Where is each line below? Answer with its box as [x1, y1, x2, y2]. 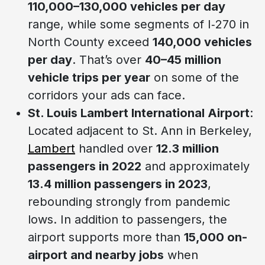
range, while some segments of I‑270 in [28, 17, 249, 31]
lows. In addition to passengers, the [28, 212, 227, 227]
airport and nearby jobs [28, 247, 164, 262]
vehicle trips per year [28, 70, 150, 85]
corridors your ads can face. [28, 88, 185, 102]
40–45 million [145, 52, 221, 67]
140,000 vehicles [153, 34, 252, 49]
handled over [75, 141, 156, 156]
